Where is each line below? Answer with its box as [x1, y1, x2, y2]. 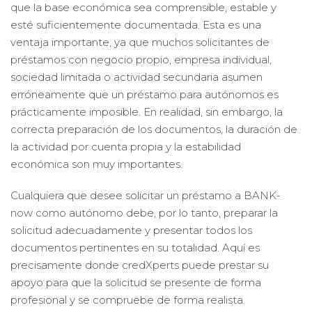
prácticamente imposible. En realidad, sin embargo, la [10, 105, 283, 118]
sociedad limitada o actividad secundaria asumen [10, 70, 263, 84]
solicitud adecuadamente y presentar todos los [10, 224, 252, 237]
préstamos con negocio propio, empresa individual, [10, 53, 272, 66]
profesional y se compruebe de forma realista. [10, 293, 245, 306]
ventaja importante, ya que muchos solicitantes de [10, 36, 270, 49]
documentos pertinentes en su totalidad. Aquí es [10, 241, 260, 254]
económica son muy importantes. [10, 157, 182, 171]
